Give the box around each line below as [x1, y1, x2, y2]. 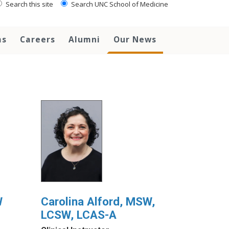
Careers [20, 34, 55, 45]
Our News [113, 34, 156, 45]
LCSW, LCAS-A [40, 208, 117, 222]
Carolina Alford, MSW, [40, 195, 155, 209]
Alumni [68, 34, 100, 45]
